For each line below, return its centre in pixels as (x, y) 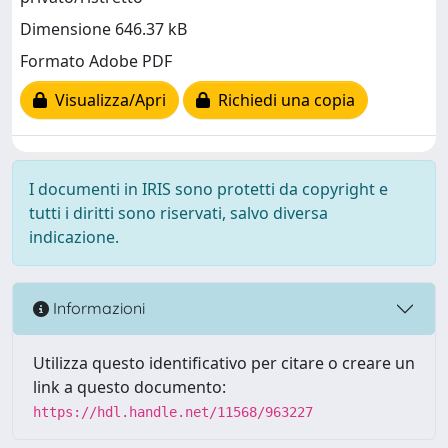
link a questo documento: (129, 386)
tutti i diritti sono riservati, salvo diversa (178, 212)
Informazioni (97, 308)
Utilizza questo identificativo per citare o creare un (224, 362)
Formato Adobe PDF (96, 61)
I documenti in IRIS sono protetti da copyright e (208, 188)
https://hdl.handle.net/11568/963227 (173, 411)
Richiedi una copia (282, 100)
